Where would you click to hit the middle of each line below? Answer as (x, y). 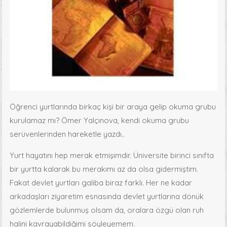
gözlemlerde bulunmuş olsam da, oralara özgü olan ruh (107, 210)
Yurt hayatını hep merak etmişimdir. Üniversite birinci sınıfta (112, 155)
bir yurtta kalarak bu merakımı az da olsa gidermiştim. (104, 169)
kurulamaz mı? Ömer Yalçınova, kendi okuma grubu (100, 120)
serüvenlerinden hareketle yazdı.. (67, 134)
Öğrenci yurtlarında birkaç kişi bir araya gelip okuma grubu (113, 106)
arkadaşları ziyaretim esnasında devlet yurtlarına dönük (107, 196)
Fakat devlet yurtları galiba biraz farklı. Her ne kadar (101, 182)
